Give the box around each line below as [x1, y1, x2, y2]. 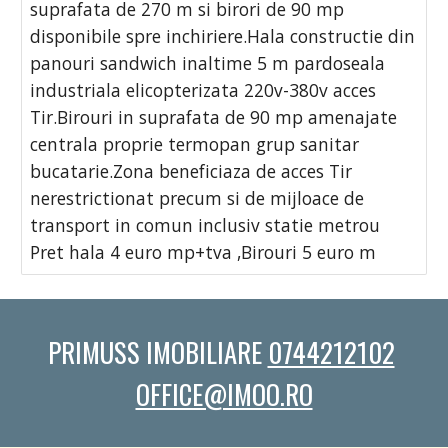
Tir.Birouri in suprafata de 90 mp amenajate [30, 105, 398, 130]
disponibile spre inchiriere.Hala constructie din [30, 24, 416, 49]
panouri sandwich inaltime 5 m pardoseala [30, 51, 386, 76]
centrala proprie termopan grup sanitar [30, 132, 360, 157]
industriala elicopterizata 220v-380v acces [30, 78, 377, 103]
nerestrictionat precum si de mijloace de [30, 186, 365, 211]
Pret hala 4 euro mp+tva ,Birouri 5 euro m [30, 240, 377, 265]
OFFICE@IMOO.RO [135, 374, 313, 414]
